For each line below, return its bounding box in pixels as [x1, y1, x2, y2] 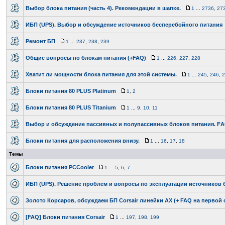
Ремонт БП [26, 38, 55, 44]
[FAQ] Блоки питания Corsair [26, 214, 105, 220]
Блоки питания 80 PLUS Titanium [26, 104, 116, 110]
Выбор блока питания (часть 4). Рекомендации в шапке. [26, 5, 181, 11]
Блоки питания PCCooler [26, 164, 94, 170]
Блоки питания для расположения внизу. [26, 138, 140, 144]
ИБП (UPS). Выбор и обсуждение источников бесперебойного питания [26, 22, 222, 28]
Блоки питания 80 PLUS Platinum [26, 88, 116, 94]
